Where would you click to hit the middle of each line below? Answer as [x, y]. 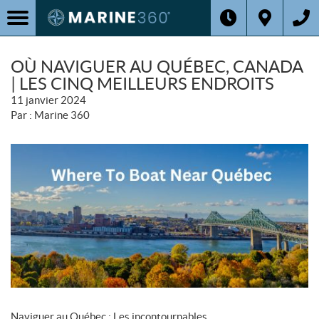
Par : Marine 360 [50, 115]
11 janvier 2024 [48, 100]
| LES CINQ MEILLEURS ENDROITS [142, 84]
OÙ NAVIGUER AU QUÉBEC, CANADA [157, 67]
